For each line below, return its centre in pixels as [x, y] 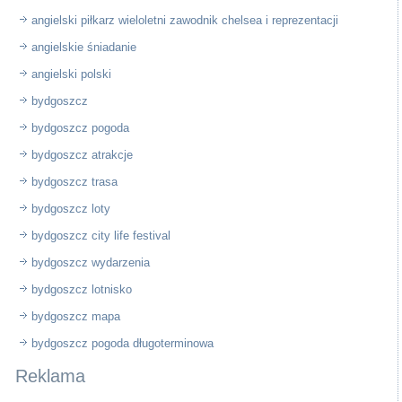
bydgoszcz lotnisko [82, 289]
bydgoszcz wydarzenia [91, 262]
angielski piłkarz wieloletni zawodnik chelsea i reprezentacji [185, 20]
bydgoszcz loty [71, 208]
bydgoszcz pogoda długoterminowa [123, 343]
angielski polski [72, 74]
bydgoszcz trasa [75, 181]
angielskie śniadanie [84, 47]
